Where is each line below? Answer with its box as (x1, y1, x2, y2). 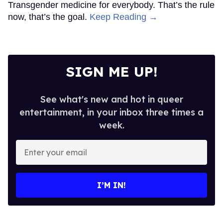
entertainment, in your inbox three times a (19, 106, 204, 118)
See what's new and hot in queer (40, 93, 183, 105)
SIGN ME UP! (65, 62, 158, 80)
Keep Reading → (90, 11, 158, 22)
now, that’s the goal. (8, 11, 90, 22)
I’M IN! (97, 180, 126, 190)
